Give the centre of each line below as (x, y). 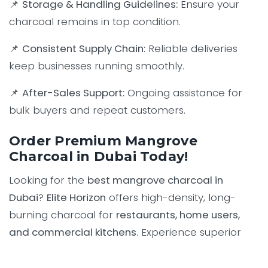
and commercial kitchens (73, 232)
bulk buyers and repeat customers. (97, 110)
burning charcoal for (63, 215)
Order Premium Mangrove (103, 141)
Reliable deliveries (191, 49)
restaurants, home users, (178, 215)
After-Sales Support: (73, 93)
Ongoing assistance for (183, 93)
